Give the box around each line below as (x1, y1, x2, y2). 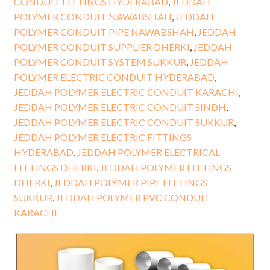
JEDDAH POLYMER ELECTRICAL (77, 146, 220, 158)
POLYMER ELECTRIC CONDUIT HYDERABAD (13, 71, 215, 83)
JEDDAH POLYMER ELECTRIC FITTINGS (13, 131, 192, 143)
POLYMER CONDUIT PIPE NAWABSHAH (13, 25, 194, 37)
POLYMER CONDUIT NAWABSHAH (13, 10, 172, 22)
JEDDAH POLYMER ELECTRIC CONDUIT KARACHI (13, 86, 239, 98)
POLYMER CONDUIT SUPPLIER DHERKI (13, 40, 190, 52)
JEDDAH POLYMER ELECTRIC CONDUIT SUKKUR (13, 116, 234, 128)
